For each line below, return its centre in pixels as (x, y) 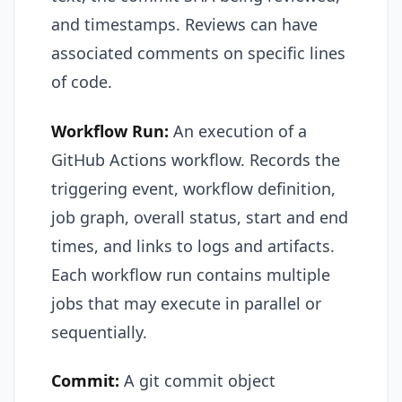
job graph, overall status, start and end (200, 217)
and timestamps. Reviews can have (184, 24)
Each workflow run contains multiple (191, 274)
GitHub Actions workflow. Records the (196, 159)
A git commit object (197, 380)
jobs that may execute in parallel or (186, 303)
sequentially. (99, 332)
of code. (82, 82)
